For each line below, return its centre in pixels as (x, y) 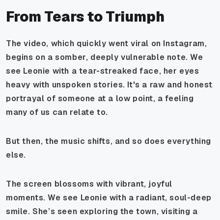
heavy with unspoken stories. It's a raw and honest (110, 84)
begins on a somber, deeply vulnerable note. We (105, 57)
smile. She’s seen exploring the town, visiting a (102, 211)
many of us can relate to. (57, 112)
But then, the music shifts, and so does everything (109, 141)
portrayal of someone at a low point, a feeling (100, 98)
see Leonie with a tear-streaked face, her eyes (103, 71)
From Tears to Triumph (85, 16)
